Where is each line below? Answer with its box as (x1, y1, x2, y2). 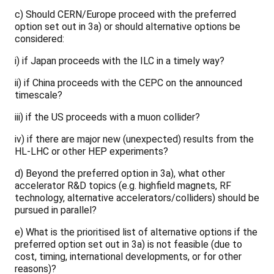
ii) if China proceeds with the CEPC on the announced (15, 76, 242, 89)
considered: (15, 32, 64, 45)
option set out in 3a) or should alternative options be (15, 20, 240, 32)
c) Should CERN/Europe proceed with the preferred (15, 8, 236, 20)
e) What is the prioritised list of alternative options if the (15, 226, 257, 238)
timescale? (15, 89, 62, 101)
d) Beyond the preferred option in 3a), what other (15, 167, 225, 179)
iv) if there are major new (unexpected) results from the (15, 133, 254, 145)
